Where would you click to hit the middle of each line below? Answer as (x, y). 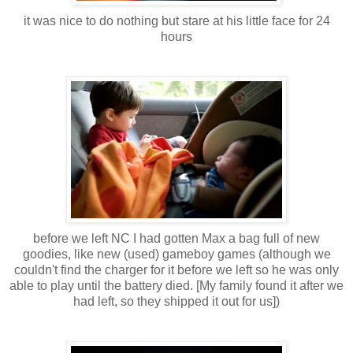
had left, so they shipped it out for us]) (176, 302)
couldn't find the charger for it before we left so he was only (176, 270)
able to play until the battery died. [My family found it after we (176, 286)
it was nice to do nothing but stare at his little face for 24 (176, 21)
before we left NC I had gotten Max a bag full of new (176, 239)
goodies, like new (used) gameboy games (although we (176, 255)
